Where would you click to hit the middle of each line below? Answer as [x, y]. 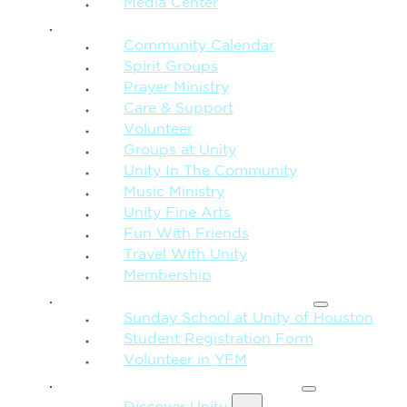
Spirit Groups [171, 67]
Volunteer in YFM [185, 360]
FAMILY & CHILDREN [180, 298]
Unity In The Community [210, 171]
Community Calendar [199, 46]
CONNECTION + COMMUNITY [230, 25]
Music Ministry [174, 192]
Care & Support [179, 109]
